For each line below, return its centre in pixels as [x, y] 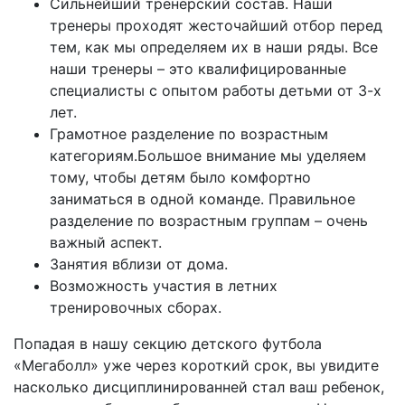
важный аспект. [106, 242]
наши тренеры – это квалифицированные [198, 69]
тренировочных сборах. [136, 307]
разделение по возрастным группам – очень [209, 221]
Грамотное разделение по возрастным [189, 134]
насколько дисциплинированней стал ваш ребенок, [199, 387]
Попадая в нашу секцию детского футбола [168, 344]
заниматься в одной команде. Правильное [202, 199]
